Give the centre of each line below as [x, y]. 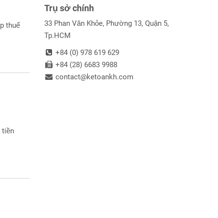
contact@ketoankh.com [94, 77]
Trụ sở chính [69, 8]
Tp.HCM [57, 36]
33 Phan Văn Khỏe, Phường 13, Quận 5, [107, 23]
